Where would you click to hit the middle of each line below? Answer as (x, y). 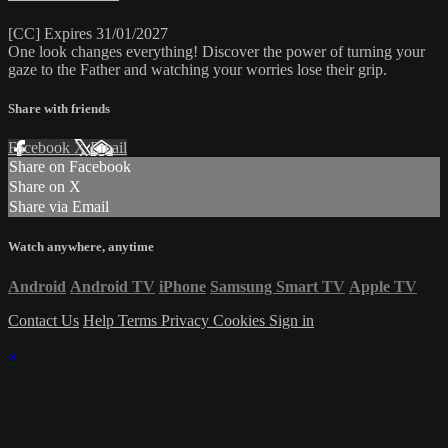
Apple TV (383, 286)
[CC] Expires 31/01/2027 (88, 33)
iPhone (182, 286)
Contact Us (43, 320)
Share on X (45, 187)
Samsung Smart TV (277, 286)
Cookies (241, 320)
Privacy (187, 320)
